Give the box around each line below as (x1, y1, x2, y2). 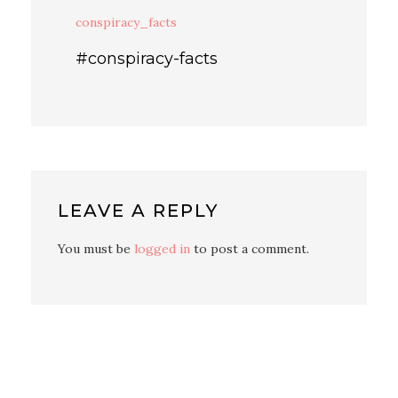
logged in (134, 241, 190, 258)
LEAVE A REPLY (58, 200, 219, 222)
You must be (58, 241, 134, 258)
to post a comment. (190, 241, 309, 258)
